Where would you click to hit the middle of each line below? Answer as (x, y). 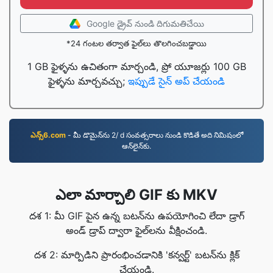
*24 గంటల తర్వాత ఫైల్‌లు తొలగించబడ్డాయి (136, 43)
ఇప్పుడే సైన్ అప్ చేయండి (176, 81)
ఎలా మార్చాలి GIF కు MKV (136, 195)
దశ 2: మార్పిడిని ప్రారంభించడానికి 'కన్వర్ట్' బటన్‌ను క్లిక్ (136, 255)
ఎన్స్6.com (48, 135)
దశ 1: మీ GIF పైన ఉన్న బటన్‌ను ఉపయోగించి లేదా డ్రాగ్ (136, 216)
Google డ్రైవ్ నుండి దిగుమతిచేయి (145, 23)
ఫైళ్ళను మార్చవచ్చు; (88, 81)
